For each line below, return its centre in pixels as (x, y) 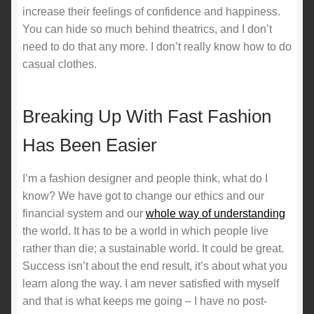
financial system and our (84, 214)
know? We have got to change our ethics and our (143, 196)
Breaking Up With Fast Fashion (147, 117)
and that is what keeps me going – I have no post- (145, 301)
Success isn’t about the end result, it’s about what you (155, 266)
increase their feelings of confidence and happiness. (151, 11)
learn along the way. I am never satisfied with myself (151, 284)
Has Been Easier (90, 145)
